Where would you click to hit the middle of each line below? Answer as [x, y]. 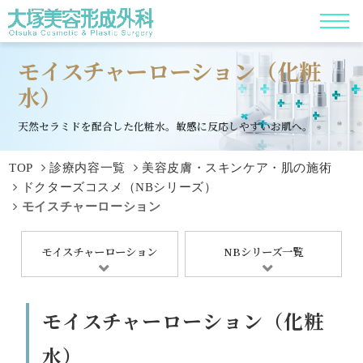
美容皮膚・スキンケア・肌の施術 [237, 167]
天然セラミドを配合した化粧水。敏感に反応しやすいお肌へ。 [166, 126]
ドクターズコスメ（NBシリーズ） [119, 187]
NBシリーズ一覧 [264, 251]
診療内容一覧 [88, 167]
